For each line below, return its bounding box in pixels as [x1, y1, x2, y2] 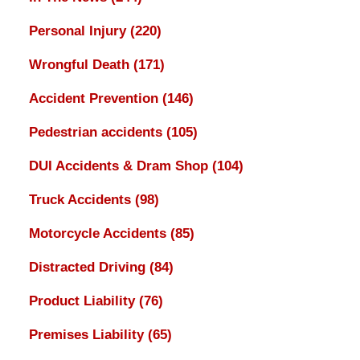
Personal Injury [28, 22, 130, 39]
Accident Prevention [28, 90, 162, 106]
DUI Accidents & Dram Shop [28, 157, 212, 174]
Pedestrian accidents [28, 124, 166, 140]
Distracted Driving [28, 259, 149, 275]
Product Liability [28, 292, 139, 309]
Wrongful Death [28, 56, 133, 72]
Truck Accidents [28, 191, 135, 207]
